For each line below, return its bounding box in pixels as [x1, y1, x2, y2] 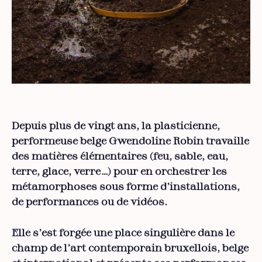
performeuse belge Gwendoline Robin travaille [12, 137, 249, 147]
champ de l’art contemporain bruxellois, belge [12, 244, 249, 254]
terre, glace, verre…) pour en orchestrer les [12, 167, 227, 177]
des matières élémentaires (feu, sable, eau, [12, 152, 228, 162]
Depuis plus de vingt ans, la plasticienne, [12, 122, 220, 132]
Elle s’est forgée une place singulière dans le [12, 229, 235, 239]
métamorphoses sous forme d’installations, [12, 182, 240, 192]
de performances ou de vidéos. [12, 198, 168, 208]
